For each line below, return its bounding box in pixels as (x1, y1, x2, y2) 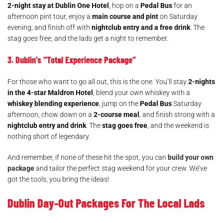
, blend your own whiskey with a (93, 89, 190, 97)
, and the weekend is (147, 121, 209, 129)
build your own (168, 153, 214, 161)
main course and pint (92, 12, 158, 20)
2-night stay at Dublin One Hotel (7, 1, 109, 9)
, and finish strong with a (139, 111, 215, 118)
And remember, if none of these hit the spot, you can (7, 153, 168, 161)
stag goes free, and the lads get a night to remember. (7, 34, 168, 42)
